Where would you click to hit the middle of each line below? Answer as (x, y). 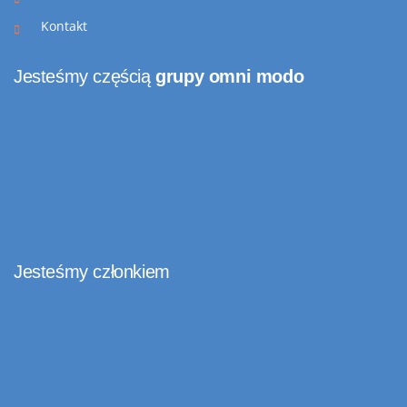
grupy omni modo (230, 77)
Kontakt (64, 26)
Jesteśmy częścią (85, 77)
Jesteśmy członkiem (92, 272)
